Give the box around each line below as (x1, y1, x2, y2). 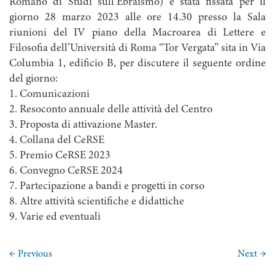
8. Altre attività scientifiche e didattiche (9, 196, 184, 208)
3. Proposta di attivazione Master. (9, 120, 157, 131)
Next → (238, 249, 266, 260)
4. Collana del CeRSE (9, 135, 104, 147)
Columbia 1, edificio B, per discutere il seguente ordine (9, 58, 266, 70)
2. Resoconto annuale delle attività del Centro (9, 104, 212, 116)
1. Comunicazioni (9, 89, 90, 101)
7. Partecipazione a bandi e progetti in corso (9, 181, 204, 193)
